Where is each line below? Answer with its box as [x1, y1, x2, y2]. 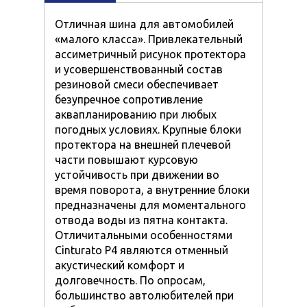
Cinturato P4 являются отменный [55, 244, 228, 257]
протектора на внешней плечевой [55, 138, 231, 151]
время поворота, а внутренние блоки [55, 184, 249, 197]
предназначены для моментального [55, 199, 246, 212]
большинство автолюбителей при [55, 289, 234, 302]
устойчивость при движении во [55, 169, 219, 182]
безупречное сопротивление [55, 93, 203, 106]
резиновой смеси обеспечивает [55, 78, 219, 91]
